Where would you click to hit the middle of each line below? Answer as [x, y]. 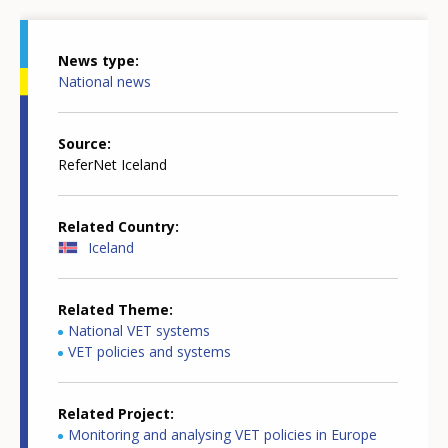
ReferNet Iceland [112, 165]
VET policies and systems [149, 352]
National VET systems [139, 331]
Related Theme [113, 310]
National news [104, 82]
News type [96, 61]
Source [82, 144]
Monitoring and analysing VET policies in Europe [222, 435]
